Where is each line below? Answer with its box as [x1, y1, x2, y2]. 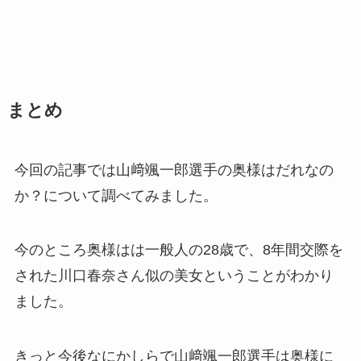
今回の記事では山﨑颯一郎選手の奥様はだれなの [14, 161, 334, 178]
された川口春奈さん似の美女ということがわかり [14, 268, 334, 284]
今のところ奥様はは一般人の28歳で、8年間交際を [14, 242, 343, 259]
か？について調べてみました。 [14, 187, 218, 204]
